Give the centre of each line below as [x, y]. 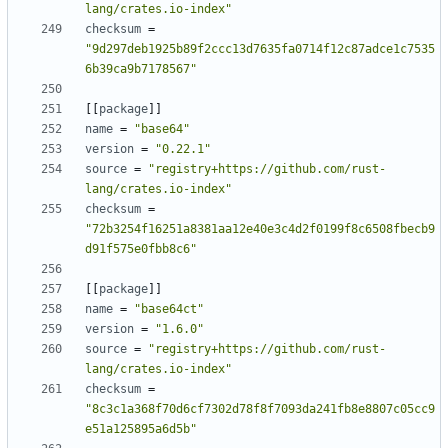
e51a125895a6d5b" [141, 429]
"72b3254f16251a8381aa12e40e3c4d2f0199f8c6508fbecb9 [260, 229]
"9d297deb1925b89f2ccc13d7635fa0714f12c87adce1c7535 [260, 49]
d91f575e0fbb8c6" [141, 249]
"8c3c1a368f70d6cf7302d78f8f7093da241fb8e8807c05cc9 [260, 409]
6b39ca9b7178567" [141, 69]
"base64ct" [169, 309]
